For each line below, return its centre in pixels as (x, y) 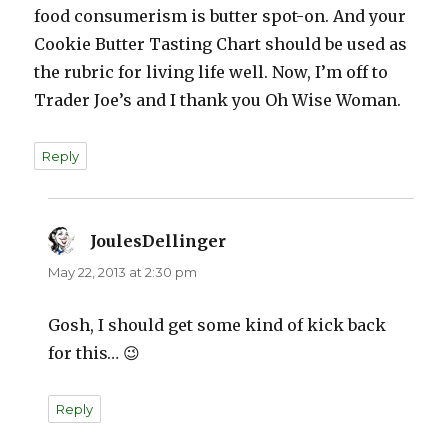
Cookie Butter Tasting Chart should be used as (221, 44)
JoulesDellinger (158, 241)
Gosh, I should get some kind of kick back (217, 325)
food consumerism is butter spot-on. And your (220, 16)
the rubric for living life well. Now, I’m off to (211, 72)
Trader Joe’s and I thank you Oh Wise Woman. (218, 100)
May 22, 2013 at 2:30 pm (123, 272)
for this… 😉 (94, 353)
